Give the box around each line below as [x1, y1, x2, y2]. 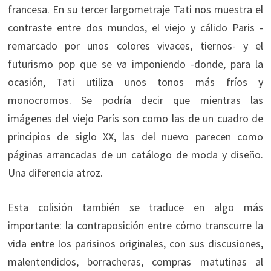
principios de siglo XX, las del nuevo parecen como [7, 129, 264, 143]
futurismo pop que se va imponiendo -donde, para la [7, 56, 264, 71]
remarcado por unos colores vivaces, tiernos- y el [7, 38, 264, 53]
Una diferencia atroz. [7, 165, 103, 180]
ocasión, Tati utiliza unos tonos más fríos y [7, 74, 264, 89]
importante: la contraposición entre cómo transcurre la [7, 218, 264, 232]
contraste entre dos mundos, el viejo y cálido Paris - [7, 20, 264, 34]
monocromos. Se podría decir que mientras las [7, 93, 264, 107]
